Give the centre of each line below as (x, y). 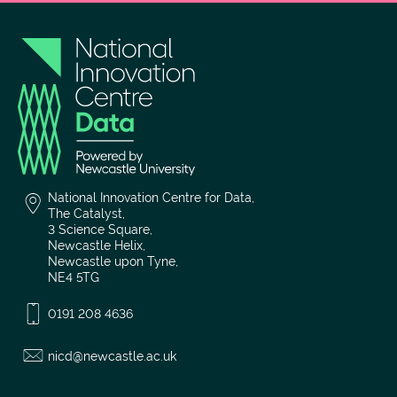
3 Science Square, (100, 230)
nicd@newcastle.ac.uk (112, 357)
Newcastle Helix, (96, 246)
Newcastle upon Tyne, (113, 262)
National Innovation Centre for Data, (151, 198)
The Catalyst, (86, 214)
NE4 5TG (73, 278)
